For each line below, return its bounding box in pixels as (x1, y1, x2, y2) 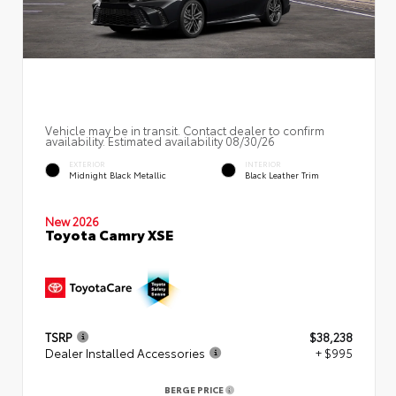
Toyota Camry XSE (45, 223, 173, 244)
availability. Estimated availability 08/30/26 (45, 132, 275, 148)
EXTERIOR (69, 159, 105, 169)
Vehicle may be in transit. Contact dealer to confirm (45, 121, 324, 138)
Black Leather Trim (245, 169, 319, 181)
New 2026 (45, 212, 99, 229)
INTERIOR (245, 159, 281, 169)
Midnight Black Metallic (69, 169, 166, 181)
